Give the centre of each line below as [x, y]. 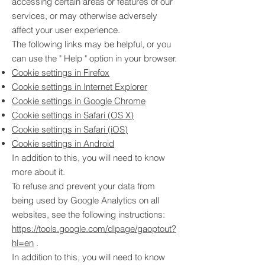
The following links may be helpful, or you [91, 44]
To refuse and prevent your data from [83, 186]
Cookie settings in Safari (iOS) [70, 129]
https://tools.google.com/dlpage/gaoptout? [94, 229]
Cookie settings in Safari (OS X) [73, 115]
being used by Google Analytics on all [85, 200]
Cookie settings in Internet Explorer [80, 87]
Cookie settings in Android [63, 143]
